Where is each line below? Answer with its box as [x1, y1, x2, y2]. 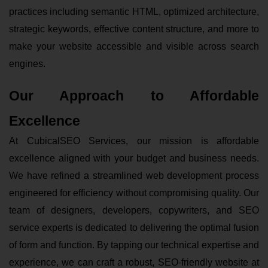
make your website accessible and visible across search [9, 41, 259, 51]
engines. [9, 58, 45, 69]
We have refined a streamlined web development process [9, 170, 259, 181]
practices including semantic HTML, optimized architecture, [9, 6, 259, 17]
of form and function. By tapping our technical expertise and [9, 239, 259, 250]
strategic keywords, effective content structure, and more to [9, 23, 259, 34]
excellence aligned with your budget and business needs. [9, 153, 259, 163]
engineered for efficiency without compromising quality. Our [9, 187, 259, 198]
